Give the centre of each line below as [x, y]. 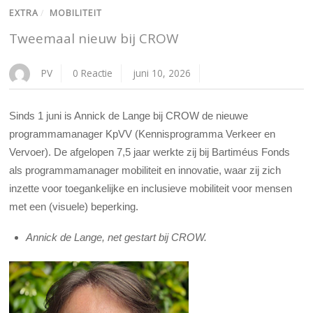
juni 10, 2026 [162, 73]
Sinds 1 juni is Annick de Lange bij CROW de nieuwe [129, 115]
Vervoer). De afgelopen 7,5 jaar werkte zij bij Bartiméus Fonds [150, 152]
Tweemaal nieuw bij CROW [94, 38]
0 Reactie [93, 73]
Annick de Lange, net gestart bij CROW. [117, 238]
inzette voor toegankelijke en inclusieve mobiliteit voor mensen [151, 188]
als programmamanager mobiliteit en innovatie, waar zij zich [145, 170]
